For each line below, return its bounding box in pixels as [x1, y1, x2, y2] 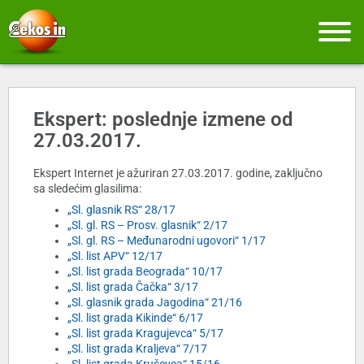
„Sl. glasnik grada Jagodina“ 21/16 [67, 296, 242, 310]
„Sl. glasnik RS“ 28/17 [67, 203, 175, 217]
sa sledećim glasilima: [33, 182, 141, 196]
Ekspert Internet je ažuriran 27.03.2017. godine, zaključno [33, 167, 323, 180]
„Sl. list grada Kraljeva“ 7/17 [67, 342, 207, 356]
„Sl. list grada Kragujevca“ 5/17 [67, 327, 223, 340]
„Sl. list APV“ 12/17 [67, 249, 162, 263]
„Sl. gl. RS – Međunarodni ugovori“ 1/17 [67, 234, 266, 248]
